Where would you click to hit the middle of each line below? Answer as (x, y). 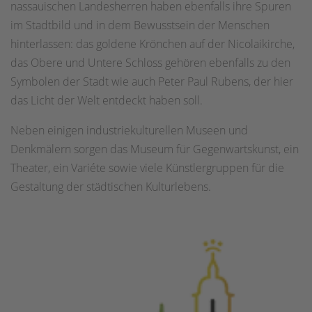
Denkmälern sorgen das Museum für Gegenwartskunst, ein (155, 149)
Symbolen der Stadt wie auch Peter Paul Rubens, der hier (152, 81)
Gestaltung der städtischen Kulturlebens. (111, 186)
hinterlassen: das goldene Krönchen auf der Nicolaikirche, (153, 44)
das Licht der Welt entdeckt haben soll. (107, 100)
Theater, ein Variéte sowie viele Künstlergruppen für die (147, 167)
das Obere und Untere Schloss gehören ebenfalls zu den (150, 62)
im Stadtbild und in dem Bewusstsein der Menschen (140, 25)
